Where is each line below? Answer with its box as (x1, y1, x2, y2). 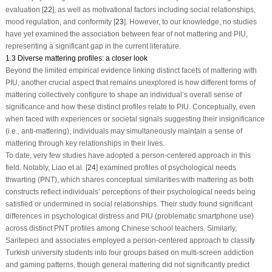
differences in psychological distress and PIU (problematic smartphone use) (5, 211, 254, 220)
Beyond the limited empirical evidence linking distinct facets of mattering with (5, 66, 257, 75)
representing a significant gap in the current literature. (5, 41, 181, 50)
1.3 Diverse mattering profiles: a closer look (5, 53, 148, 63)
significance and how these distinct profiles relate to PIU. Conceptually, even (5, 102, 256, 111)
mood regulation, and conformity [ (5, 17, 115, 26)
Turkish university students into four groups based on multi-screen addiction (5, 248, 254, 257)
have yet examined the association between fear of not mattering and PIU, (5, 29, 248, 38)
